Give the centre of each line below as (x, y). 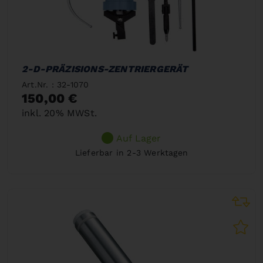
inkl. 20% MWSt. (59, 113)
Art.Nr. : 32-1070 (55, 84)
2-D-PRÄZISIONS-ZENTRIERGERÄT (105, 69)
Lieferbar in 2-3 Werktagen (131, 152)
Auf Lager (139, 138)
